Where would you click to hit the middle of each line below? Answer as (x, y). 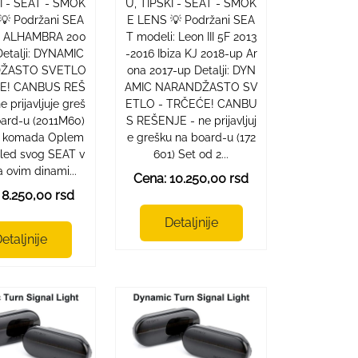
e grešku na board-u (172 (191, 137)
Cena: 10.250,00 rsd (191, 178)
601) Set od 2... (191, 154)
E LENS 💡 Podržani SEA (191, 20)
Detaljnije (191, 222)
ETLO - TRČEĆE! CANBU (191, 103)
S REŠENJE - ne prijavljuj (191, 120)
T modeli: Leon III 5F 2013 (191, 36)
